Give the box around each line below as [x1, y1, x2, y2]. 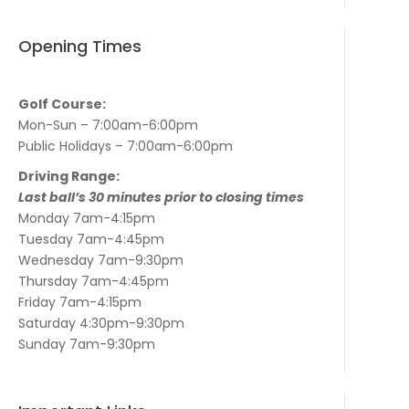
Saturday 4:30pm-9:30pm [18, 314, 184, 333]
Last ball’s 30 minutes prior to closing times [18, 188, 304, 207]
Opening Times [18, 35, 142, 58]
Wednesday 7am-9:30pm [18, 251, 184, 270]
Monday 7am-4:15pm [18, 209, 155, 228]
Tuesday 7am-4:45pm [18, 230, 164, 249]
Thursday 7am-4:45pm [18, 272, 169, 291]
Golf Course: [18, 95, 106, 114]
